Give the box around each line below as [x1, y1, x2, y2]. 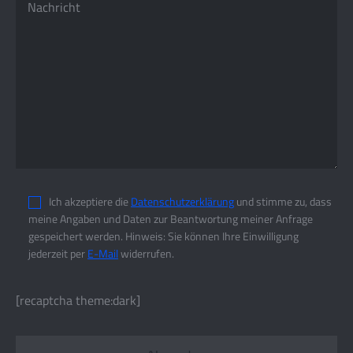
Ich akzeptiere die [49, 193, 131, 210]
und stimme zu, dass [234, 193, 332, 210]
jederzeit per [28, 245, 87, 262]
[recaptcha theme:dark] [16, 291, 140, 310]
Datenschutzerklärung [131, 193, 234, 210]
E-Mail [87, 245, 118, 262]
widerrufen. [118, 245, 174, 262]
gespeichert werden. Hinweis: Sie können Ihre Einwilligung [28, 228, 299, 244]
